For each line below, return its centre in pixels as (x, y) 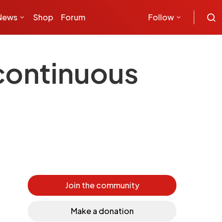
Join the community (102, 185)
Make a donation (102, 211)
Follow (161, 17)
